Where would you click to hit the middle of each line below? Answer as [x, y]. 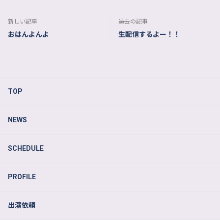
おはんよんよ [28, 34]
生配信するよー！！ [149, 34]
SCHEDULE [26, 148]
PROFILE [22, 177]
